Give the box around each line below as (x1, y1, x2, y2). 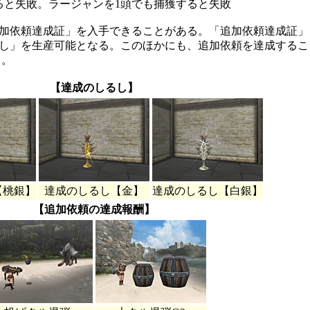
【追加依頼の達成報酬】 (33, 203, 155, 215)
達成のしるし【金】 (44, 184, 144, 197)
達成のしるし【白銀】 (152, 184, 263, 197)
